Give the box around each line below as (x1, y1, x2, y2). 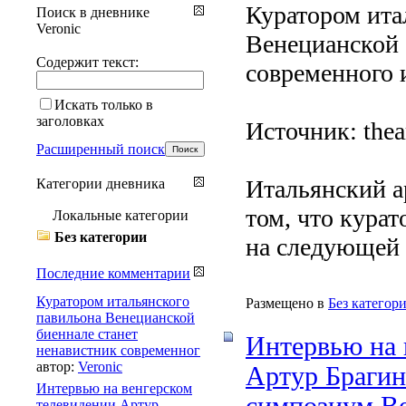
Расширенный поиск (36, 140, 165, 157)
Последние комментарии (36, 265, 190, 281)
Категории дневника (36, 175, 165, 191)
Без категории (54, 228, 147, 245)
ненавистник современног (36, 342, 200, 358)
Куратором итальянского (36, 293, 189, 309)
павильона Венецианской (36, 309, 195, 325)
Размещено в (246, 295, 324, 311)
